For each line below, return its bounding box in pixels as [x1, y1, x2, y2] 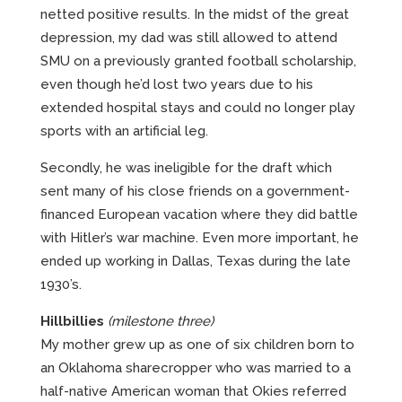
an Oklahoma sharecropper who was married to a [40, 359, 351, 376]
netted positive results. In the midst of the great [40, 5, 349, 22]
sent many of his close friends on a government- [40, 182, 350, 199]
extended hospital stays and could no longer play [40, 99, 355, 116]
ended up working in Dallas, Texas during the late [40, 252, 351, 269]
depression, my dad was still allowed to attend [40, 29, 337, 46]
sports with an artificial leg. [40, 122, 208, 139]
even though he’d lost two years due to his [40, 75, 313, 92]
